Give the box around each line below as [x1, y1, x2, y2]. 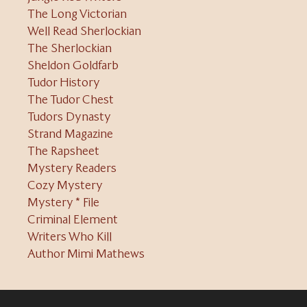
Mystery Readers [27, 161, 116, 175]
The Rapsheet [27, 144, 99, 158]
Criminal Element [27, 212, 118, 227]
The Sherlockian [27, 41, 112, 56]
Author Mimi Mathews [27, 247, 145, 261]
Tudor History [27, 75, 100, 90]
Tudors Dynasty [27, 110, 111, 124]
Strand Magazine [27, 127, 113, 141]
